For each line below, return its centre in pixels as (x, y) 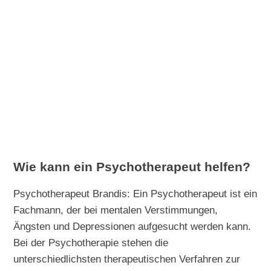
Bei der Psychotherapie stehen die (91, 242)
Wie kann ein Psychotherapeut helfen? (132, 167)
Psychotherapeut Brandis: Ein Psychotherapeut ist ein (135, 193)
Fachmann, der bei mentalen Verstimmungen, (116, 210)
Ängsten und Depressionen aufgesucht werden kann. (132, 226)
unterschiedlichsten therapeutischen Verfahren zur (127, 259)
